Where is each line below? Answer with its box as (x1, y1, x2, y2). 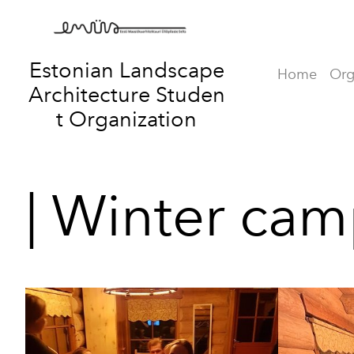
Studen (155, 81, 225, 107)
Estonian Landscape (28, 56, 224, 83)
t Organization (56, 105, 197, 132)
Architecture (28, 81, 156, 107)
